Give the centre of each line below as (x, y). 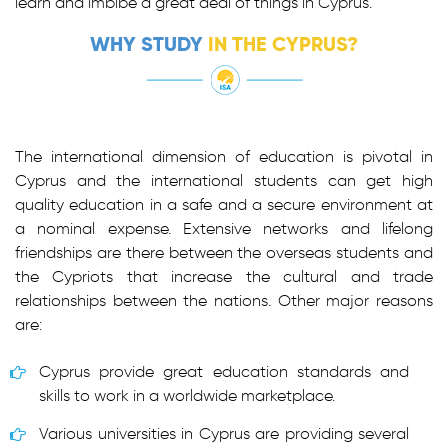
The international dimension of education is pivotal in (224, 156)
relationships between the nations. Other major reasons (224, 300)
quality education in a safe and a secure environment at (224, 204)
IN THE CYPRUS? (283, 44)
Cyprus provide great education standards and (224, 371)
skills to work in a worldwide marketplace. (187, 395)
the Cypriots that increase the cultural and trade (224, 276)
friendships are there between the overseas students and (224, 252)
